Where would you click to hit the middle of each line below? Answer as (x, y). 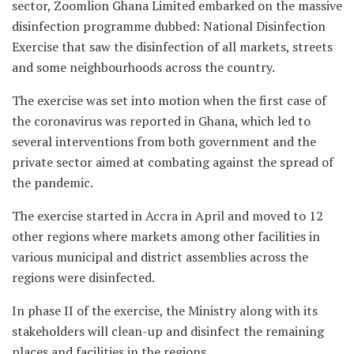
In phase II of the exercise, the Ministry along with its (165, 311)
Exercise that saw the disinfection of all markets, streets (172, 47)
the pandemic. (53, 183)
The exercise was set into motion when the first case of (169, 101)
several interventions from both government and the (164, 142)
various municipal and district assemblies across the (160, 257)
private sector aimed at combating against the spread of (173, 162)
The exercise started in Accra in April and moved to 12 (168, 216)
